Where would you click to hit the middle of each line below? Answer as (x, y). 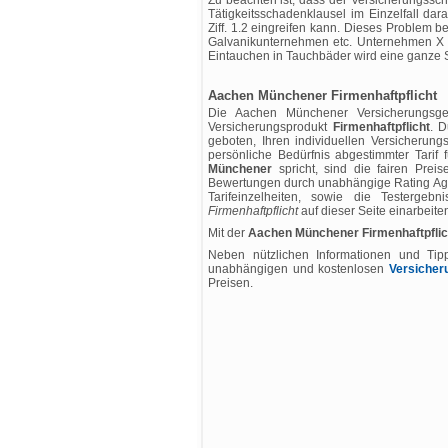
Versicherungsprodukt (270, 127)
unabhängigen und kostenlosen (298, 269)
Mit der (228, 233)
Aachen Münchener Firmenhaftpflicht (322, 95)
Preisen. (230, 283)
